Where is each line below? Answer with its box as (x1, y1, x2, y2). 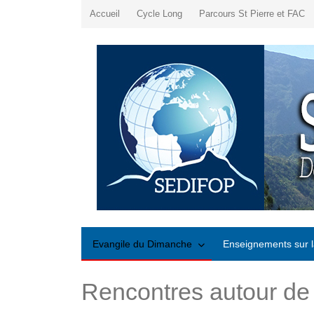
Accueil (90, 8, 120, 19)
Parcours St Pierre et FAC (199, 8, 305, 19)
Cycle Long (137, 8, 182, 19)
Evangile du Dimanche (93, 238, 192, 250)
